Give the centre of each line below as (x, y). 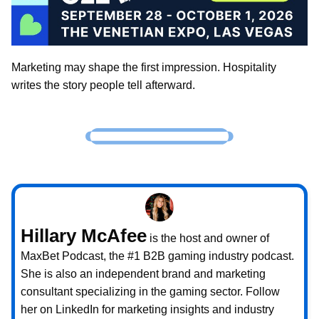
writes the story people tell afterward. (103, 85)
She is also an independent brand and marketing (143, 273)
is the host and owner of (208, 238)
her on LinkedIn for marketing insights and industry (147, 309)
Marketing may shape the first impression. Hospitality (144, 68)
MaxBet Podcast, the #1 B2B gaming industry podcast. (157, 256)
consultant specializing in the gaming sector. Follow (150, 291)
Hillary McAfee (84, 235)
